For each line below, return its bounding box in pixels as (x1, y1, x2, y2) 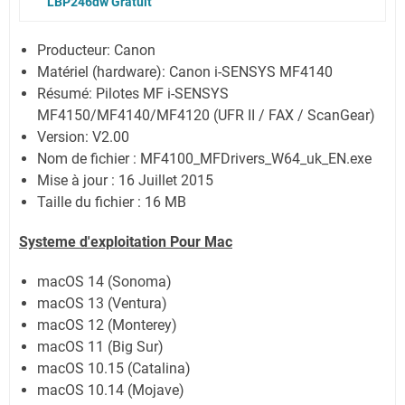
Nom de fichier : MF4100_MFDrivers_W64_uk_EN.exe (37, 149, 372, 167)
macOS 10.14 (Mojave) (37, 381, 184, 399)
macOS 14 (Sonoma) (37, 272, 172, 290)
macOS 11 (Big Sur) (37, 337, 164, 355)
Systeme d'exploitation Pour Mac (19, 232, 232, 250)
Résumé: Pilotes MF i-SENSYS (37, 84, 229, 102)
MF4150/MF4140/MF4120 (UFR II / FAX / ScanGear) (37, 106, 375, 124)
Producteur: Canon (37, 41, 155, 59)
